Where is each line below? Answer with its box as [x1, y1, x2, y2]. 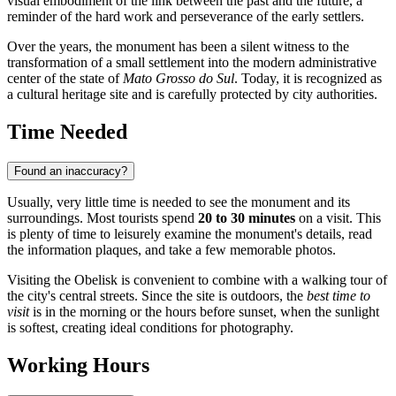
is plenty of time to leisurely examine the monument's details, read [7, 226, 372, 242]
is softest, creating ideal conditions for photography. [7, 320, 293, 336]
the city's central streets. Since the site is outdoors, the [7, 288, 307, 304]
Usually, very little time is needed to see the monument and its [7, 194, 350, 210]
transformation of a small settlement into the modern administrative [7, 55, 377, 71]
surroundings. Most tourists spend [7, 210, 198, 226]
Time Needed [7, 120, 127, 144]
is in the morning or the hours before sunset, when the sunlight [29, 304, 379, 320]
